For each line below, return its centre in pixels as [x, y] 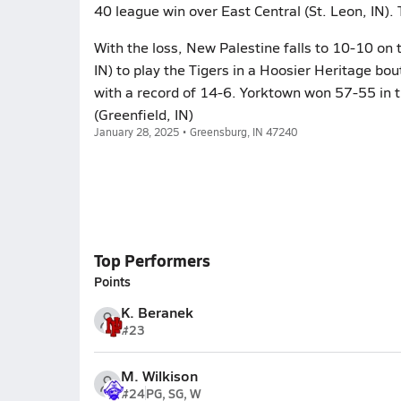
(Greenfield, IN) [143, 114]
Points [112, 281]
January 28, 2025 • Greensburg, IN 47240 [195, 132]
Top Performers [152, 260]
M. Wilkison [159, 375]
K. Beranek [157, 312]
